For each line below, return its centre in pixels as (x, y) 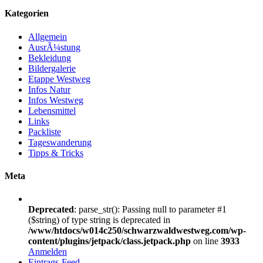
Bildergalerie (52, 68)
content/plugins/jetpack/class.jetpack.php (109, 241)
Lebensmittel (52, 110)
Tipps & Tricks (56, 153)
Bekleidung (50, 58)
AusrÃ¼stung (54, 47)
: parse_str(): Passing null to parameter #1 (150, 210)
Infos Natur (49, 89)
